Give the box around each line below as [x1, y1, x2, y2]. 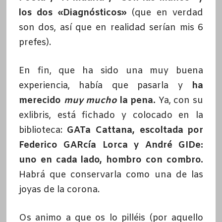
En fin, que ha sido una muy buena [18, 65, 204, 77]
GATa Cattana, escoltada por [67, 124, 204, 137]
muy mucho [63, 95, 117, 107]
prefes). [18, 37, 51, 49]
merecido [18, 95, 64, 107]
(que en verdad [126, 7, 204, 19]
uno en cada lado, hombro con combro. [18, 154, 204, 166]
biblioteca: [18, 124, 67, 137]
